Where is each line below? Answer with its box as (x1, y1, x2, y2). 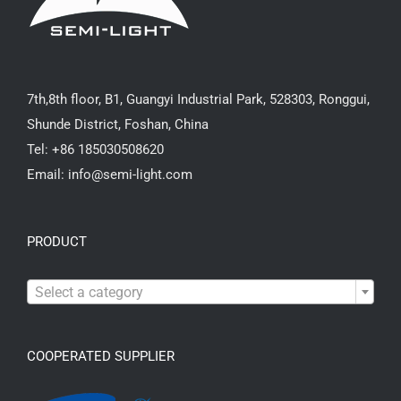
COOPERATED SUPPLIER (27, 348, 175, 365)
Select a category (35, 284, 143, 302)
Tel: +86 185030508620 (27, 141, 164, 158)
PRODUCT (27, 234, 87, 251)
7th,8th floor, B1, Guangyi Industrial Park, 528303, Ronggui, (27, 91, 370, 108)
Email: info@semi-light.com (27, 166, 192, 183)
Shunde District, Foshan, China (27, 116, 209, 133)
